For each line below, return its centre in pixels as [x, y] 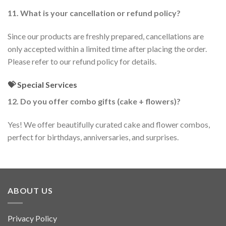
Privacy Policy [32, 218]
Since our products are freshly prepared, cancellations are [106, 36]
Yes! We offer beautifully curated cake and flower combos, [109, 124]
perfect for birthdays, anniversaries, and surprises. [93, 137]
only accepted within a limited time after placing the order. [107, 48]
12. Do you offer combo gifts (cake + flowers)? [94, 101]
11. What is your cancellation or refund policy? [94, 13]
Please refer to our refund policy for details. [82, 61]
